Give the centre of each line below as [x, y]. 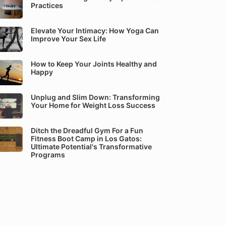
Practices [47, 5]
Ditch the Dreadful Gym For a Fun [87, 130]
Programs [48, 155]
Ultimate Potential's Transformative [91, 147]
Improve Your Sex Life [68, 39]
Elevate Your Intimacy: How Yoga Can [95, 31]
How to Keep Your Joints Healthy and [94, 64]
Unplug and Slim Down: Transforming [95, 97]
